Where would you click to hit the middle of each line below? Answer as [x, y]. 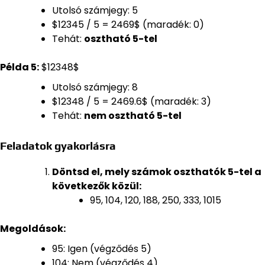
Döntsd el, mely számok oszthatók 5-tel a [157, 172]
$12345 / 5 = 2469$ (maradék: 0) [128, 24]
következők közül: [97, 186]
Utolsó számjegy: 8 [95, 87]
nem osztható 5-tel [133, 115]
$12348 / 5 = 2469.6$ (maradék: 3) [132, 101]
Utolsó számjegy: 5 [95, 10]
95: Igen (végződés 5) [102, 248]
